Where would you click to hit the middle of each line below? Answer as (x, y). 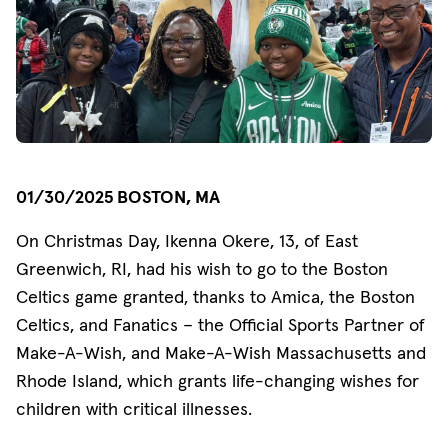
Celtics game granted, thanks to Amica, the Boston (215, 296)
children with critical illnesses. (134, 408)
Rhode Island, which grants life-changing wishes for (217, 380)
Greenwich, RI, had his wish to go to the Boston (202, 268)
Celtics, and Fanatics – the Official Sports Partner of (220, 324)
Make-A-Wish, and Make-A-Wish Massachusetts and (221, 352)
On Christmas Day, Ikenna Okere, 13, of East (187, 240)
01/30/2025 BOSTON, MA (118, 196)
